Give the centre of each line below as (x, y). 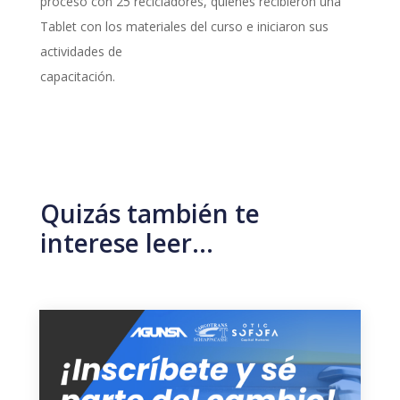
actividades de (81, 51)
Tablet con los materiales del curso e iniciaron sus (184, 26)
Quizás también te (150, 213)
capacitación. (77, 76)
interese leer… (126, 242)
